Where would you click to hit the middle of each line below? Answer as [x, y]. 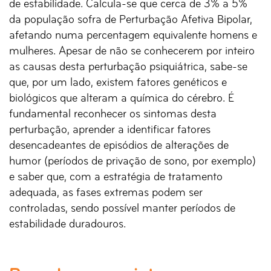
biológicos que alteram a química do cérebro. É [122, 99]
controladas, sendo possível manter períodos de [122, 209]
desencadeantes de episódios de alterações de [119, 146]
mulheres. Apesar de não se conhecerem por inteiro [132, 52]
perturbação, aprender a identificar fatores [110, 130]
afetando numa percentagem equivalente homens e [133, 36]
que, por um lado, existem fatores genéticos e [118, 83]
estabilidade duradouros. [67, 225]
